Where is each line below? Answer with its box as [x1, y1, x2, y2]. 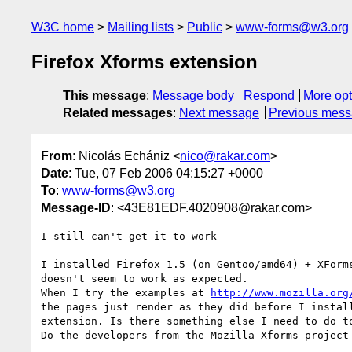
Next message [179, 106, 259, 120]
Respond [243, 89, 295, 103]
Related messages [63, 106, 173, 120]
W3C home [31, 20, 94, 34]
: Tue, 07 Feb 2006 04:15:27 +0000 [68, 166, 263, 180]
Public [187, 20, 222, 34]
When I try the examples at [41, 286, 211, 299]
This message [63, 89, 146, 103]
